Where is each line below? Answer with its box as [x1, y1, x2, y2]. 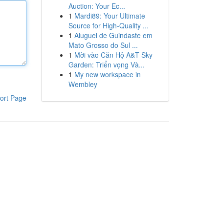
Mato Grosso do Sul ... [68, 40, 138, 50]
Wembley [68, 79, 97, 89]
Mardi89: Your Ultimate [74, 11, 145, 21]
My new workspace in [74, 69, 141, 79]
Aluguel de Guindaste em [74, 30, 153, 40]
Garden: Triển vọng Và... [68, 60, 145, 69]
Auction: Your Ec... [68, 1, 125, 11]
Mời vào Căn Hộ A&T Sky [74, 50, 153, 60]
